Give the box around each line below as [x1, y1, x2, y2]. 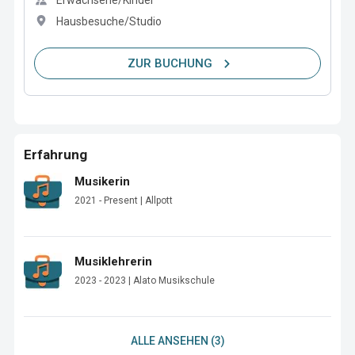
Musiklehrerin [74, 254, 152, 269]
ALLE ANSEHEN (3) [130, 334, 225, 347]
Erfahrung [24, 147, 87, 162]
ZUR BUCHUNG [127, 55, 212, 71]
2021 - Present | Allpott [74, 195, 173, 206]
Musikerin [74, 174, 130, 189]
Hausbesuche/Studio [56, 15, 162, 28]
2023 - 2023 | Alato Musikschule [74, 275, 215, 286]
